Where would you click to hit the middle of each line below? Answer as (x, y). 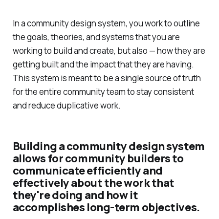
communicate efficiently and (88, 170)
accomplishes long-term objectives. (106, 207)
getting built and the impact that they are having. (103, 64)
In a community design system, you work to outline (106, 23)
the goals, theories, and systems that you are (96, 37)
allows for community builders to (98, 158)
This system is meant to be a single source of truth (107, 78)
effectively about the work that (94, 183)
